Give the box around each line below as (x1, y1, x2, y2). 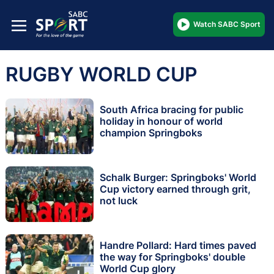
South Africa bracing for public (100, 103, 243, 116)
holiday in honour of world (100, 115, 223, 128)
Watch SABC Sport (193, 19, 261, 29)
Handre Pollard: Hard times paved (100, 239, 256, 252)
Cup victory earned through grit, (100, 183, 251, 196)
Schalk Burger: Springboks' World (100, 171, 256, 184)
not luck (100, 194, 138, 207)
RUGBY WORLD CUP (6, 62, 198, 86)
